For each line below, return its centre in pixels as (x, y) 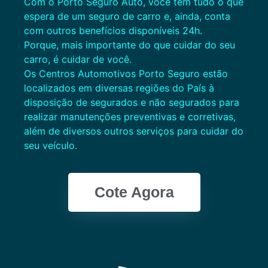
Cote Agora (134, 192)
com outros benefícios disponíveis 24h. (113, 30)
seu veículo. (51, 145)
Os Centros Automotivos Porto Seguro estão (126, 73)
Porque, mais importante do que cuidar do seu (130, 45)
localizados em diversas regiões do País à (119, 88)
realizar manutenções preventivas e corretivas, (130, 116)
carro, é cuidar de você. (78, 59)
